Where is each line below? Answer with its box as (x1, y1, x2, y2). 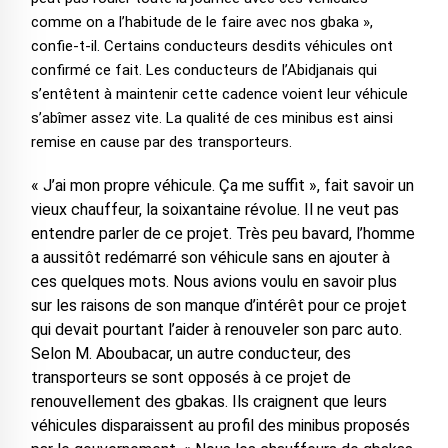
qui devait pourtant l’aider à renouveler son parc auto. (30, 320, 402, 340)
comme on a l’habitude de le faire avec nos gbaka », (30, 13, 373, 32)
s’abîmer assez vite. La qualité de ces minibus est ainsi (30, 109, 393, 128)
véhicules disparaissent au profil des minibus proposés (30, 416, 410, 436)
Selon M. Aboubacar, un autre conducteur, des (30, 344, 351, 364)
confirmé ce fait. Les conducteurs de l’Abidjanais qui (30, 61, 377, 80)
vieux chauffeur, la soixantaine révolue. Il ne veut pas (30, 200, 399, 220)
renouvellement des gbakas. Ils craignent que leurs (30, 392, 387, 412)
